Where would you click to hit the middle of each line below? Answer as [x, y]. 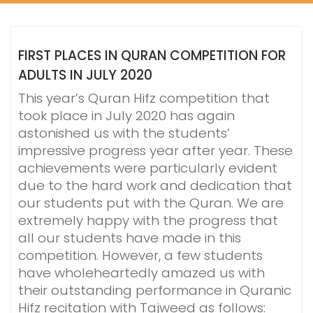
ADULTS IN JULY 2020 [85, 75]
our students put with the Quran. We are [151, 203]
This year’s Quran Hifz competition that [144, 98]
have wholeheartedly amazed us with [141, 273]
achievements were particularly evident [148, 168]
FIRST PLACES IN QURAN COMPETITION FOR [152, 56]
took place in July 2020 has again [126, 116]
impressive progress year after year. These [155, 151]
